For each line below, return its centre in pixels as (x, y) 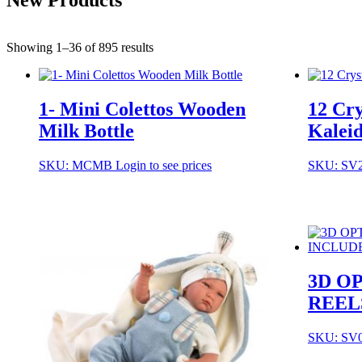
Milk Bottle (86, 130)
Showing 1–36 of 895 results (80, 47)
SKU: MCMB (77, 165)
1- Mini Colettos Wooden (142, 109)
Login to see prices (164, 165)
